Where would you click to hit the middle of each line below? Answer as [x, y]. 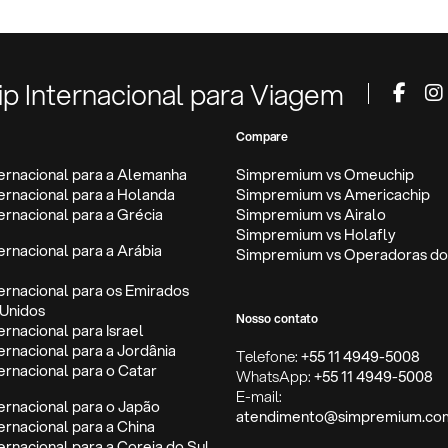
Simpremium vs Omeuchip [325, 174]
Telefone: [268, 356]
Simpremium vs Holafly [316, 234]
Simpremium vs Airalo [311, 214]
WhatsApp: [275, 376]
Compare [262, 137]
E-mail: [259, 396]
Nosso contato [277, 319]
